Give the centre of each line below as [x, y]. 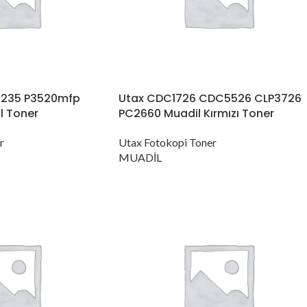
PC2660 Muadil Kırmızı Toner [196, 113]
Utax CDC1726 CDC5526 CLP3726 [210, 98]
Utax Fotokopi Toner [168, 142]
